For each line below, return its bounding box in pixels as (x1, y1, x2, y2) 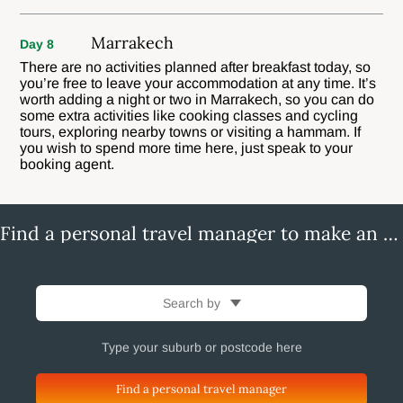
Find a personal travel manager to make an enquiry (383, 220, 399, 246)
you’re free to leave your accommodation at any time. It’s (20, 75, 377, 91)
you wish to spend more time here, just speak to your (20, 139, 354, 156)
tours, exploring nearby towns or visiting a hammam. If (20, 123, 362, 139)
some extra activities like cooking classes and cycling (20, 107, 359, 123)
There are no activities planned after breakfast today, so (20, 58, 372, 75)
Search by (162, 295, 224, 310)
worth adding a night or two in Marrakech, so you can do (20, 91, 375, 107)
